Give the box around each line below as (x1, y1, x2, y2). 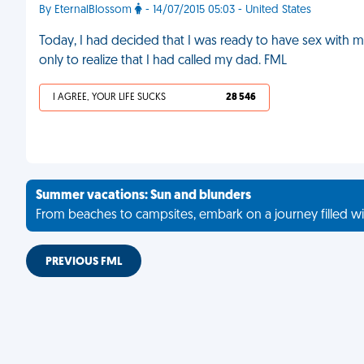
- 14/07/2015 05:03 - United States (142, 4, 311, 16)
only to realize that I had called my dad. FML (39, 54, 287, 67)
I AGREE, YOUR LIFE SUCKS (53, 93, 166, 102)
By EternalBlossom (39, 4, 135, 16)
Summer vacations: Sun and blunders (36, 189, 251, 202)
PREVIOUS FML (45, 256, 122, 268)
